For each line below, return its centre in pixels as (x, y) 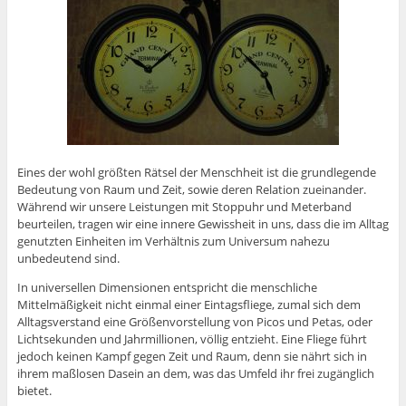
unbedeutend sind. (68, 259)
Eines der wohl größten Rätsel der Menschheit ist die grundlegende (196, 173)
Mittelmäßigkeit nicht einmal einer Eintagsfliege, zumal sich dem (188, 305)
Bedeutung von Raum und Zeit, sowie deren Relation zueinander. (191, 190)
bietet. (34, 391)
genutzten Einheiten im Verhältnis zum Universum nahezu (173, 242)
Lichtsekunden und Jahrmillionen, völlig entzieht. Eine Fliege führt (192, 339)
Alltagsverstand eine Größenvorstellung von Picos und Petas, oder (194, 322)
